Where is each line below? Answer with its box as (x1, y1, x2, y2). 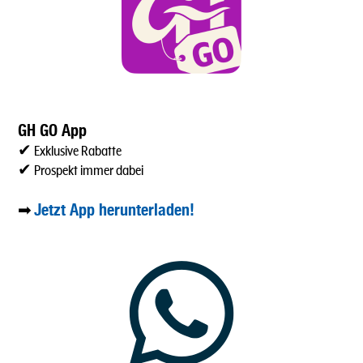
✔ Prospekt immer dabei (18, 163, 143, 180)
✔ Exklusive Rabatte (18, 143, 122, 160)
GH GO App (18, 121, 87, 140)
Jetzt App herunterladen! (34, 200, 194, 220)
